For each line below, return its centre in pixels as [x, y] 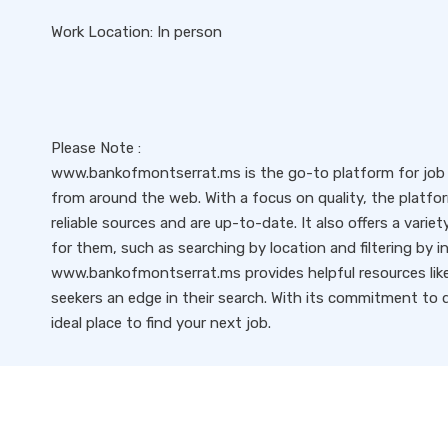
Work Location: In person [136, 32]
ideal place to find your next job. [161, 323]
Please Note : [96, 148]
